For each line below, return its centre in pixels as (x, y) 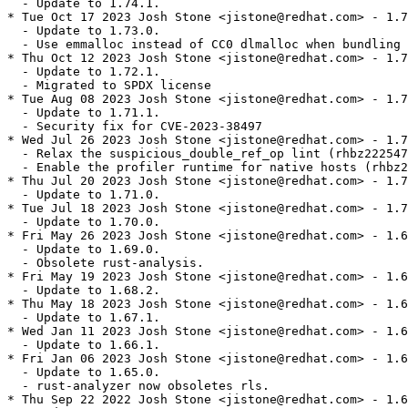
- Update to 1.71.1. (84, 113)
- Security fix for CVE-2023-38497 (135, 127)
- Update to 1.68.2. (84, 291)
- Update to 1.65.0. (84, 372)
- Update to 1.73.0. (84, 31)
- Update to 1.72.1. (84, 72)
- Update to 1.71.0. (84, 195)
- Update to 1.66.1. (84, 345)
